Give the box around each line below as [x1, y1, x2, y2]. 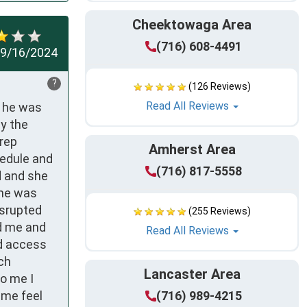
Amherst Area [148, 141, 236, 158]
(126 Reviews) [188, 81, 251, 93]
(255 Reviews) [188, 206, 251, 217]
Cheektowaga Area [132, 16, 251, 34]
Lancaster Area [143, 266, 241, 283]
